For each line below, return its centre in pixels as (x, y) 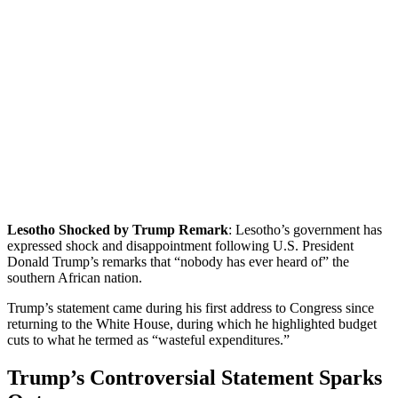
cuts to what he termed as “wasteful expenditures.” (148, 339)
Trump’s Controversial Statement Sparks (195, 377)
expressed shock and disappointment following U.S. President (180, 245)
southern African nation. (75, 277)
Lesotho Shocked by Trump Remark (118, 229)
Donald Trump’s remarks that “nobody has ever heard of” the (178, 261)
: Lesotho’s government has (305, 229)
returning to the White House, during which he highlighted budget (192, 323)
